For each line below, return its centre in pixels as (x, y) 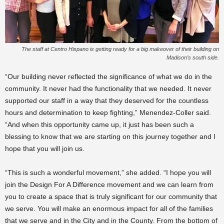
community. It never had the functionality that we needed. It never (108, 88)
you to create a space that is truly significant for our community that (111, 196)
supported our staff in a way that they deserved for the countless (107, 100)
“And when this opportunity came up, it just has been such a (99, 124)
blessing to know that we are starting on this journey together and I (110, 136)
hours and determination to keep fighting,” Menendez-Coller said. (108, 112)
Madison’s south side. (193, 57)
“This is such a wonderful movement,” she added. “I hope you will (108, 172)
